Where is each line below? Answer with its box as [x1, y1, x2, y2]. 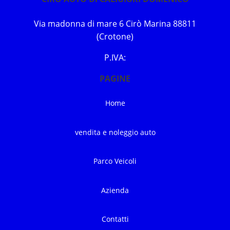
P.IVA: [104, 52, 126, 63]
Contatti [101, 214, 129, 224]
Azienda [101, 185, 129, 195]
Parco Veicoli [93, 156, 137, 166]
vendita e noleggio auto [74, 127, 156, 137]
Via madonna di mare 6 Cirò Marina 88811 [34, 18, 196, 29]
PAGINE [100, 73, 130, 84]
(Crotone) [97, 31, 133, 42]
